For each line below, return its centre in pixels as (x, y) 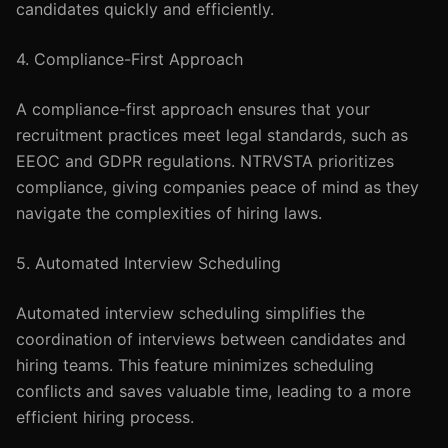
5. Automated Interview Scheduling (148, 263)
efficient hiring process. (105, 417)
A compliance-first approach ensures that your (193, 109)
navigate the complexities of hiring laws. (169, 213)
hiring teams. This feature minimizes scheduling (195, 365)
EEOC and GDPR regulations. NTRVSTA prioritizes (205, 161)
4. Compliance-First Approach (129, 59)
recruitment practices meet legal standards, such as (212, 135)
